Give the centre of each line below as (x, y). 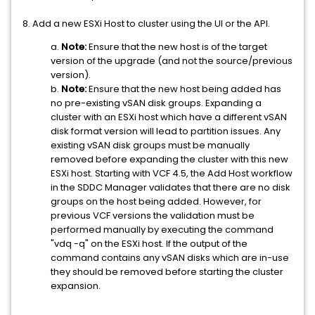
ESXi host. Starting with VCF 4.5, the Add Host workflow (172, 173)
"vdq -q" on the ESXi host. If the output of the (149, 244)
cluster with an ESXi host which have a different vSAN (169, 117)
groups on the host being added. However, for (156, 201)
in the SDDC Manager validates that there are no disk (171, 187)
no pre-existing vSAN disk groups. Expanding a (156, 103)
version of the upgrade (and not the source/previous (172, 61)
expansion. (76, 286)
